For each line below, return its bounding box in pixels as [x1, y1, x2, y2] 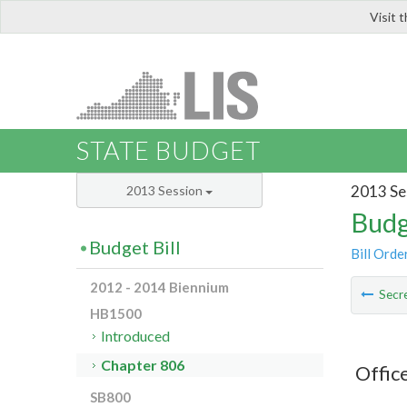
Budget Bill [89, 236, 181, 259]
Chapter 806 [101, 356, 185, 374]
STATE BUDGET [76, 135, 261, 166]
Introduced [101, 327, 171, 345]
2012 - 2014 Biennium [90, 279, 229, 296]
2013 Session [126, 183, 205, 199]
